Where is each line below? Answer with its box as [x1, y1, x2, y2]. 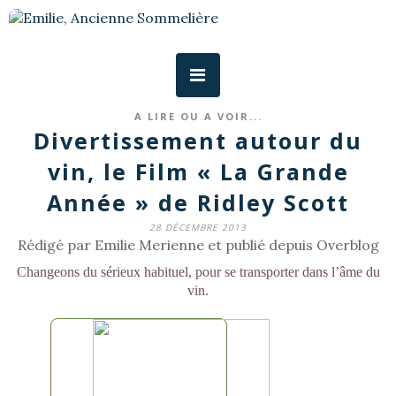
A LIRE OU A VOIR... [133, 110, 263, 123]
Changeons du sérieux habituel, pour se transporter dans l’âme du [16, 264, 380, 279]
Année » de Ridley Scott [47, 187, 349, 217]
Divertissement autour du [34, 126, 362, 156]
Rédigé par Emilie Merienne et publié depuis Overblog [17, 236, 379, 254]
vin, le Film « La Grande [47, 156, 349, 187]
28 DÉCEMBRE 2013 [149, 221, 247, 233]
